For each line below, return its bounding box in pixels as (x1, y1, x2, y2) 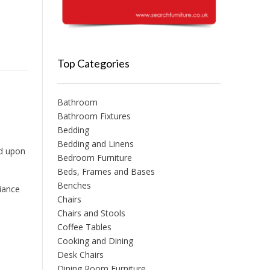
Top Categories (57, 57, 130, 71)
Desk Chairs (57, 249, 104, 261)
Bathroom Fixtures (57, 110, 131, 122)
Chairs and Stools (57, 207, 125, 219)
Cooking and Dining (57, 235, 133, 247)
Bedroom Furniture (57, 152, 132, 164)
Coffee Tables (57, 221, 111, 233)
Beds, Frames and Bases (57, 166, 155, 178)
